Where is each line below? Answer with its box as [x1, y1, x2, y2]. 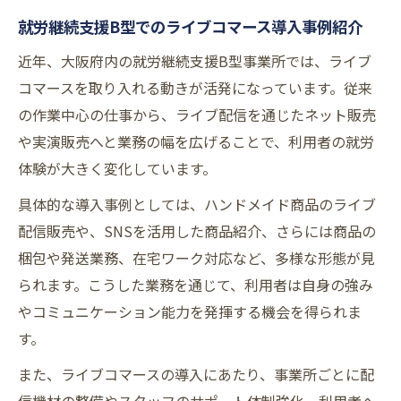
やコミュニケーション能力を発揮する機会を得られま [18, 301, 362, 323]
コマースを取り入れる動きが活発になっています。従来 [18, 77, 372, 99]
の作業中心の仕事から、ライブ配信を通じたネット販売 [18, 104, 376, 126]
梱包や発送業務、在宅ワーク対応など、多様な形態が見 [18, 247, 375, 269]
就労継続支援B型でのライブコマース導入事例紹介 [18, 15, 363, 38]
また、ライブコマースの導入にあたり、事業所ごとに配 [18, 363, 374, 386]
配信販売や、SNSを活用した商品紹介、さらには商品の [18, 220, 376, 243]
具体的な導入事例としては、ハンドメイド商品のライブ [18, 193, 376, 216]
